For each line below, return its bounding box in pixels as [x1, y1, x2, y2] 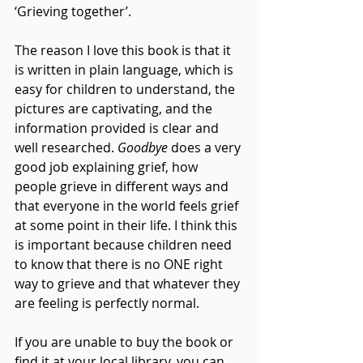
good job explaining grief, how [15, 158, 201, 177]
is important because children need [15, 236, 235, 254]
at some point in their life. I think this [15, 216, 241, 235]
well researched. [15, 139, 117, 157]
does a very [168, 139, 244, 157]
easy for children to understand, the [15, 80, 238, 99]
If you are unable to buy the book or [15, 333, 237, 352]
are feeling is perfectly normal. [15, 294, 199, 313]
